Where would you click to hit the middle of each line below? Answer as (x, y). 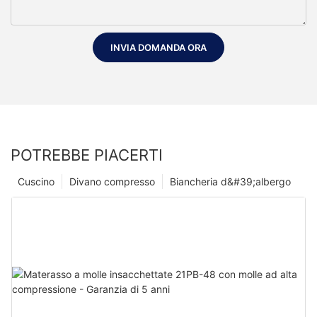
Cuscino (36, 181)
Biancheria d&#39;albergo (230, 181)
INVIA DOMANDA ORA (158, 48)
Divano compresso (112, 181)
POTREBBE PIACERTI (87, 155)
